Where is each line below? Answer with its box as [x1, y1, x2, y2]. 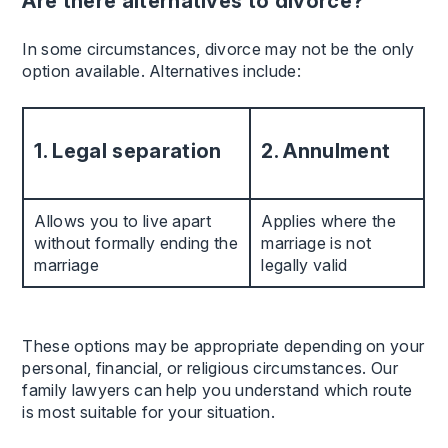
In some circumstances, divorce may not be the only [22, 38, 415, 59]
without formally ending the [34, 232, 239, 253]
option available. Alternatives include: [22, 60, 301, 81]
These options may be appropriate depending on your [22, 335, 425, 356]
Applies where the [261, 210, 396, 231]
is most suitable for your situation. [22, 401, 275, 422]
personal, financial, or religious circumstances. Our [22, 357, 399, 378]
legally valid [261, 254, 348, 275]
